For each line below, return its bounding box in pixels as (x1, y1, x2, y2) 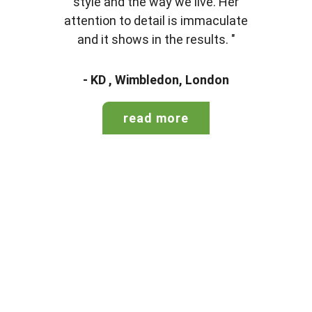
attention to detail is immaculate (64, 13, 248, 29)
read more (123, 110, 189, 125)
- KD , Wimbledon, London (83, 72, 229, 87)
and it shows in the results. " (77, 32, 235, 47)
